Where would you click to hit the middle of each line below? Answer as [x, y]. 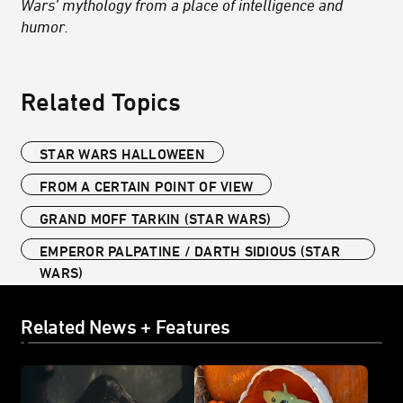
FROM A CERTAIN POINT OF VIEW [146, 186]
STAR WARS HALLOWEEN [122, 153]
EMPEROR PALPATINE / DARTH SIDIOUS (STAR [190, 251]
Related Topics [101, 101]
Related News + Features [125, 326]
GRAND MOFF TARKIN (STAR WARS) [156, 218]
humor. [45, 26]
